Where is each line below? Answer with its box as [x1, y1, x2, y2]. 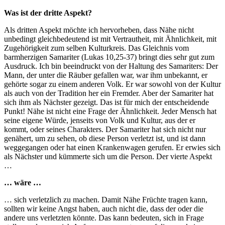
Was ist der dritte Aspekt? [4, 8, 92, 17]
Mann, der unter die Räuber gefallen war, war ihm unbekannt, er [4, 70, 207, 79]
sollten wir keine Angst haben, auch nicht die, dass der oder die [4, 204, 203, 213]
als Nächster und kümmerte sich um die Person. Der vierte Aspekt [4, 152, 212, 161]
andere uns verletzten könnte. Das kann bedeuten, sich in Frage [4, 213, 204, 222]
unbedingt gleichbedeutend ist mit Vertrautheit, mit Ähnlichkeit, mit [4, 34, 216, 43]
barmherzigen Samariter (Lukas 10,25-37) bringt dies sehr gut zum [4, 52, 214, 61]
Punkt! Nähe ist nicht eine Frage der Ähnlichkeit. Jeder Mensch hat [4, 106, 216, 116]
